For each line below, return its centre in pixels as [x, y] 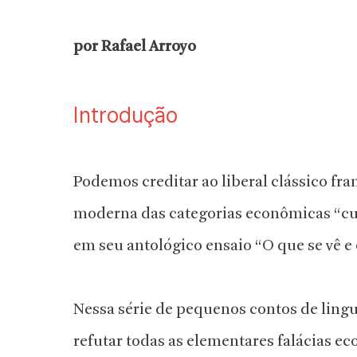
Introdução [126, 115]
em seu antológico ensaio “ [168, 246]
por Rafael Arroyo [135, 47]
